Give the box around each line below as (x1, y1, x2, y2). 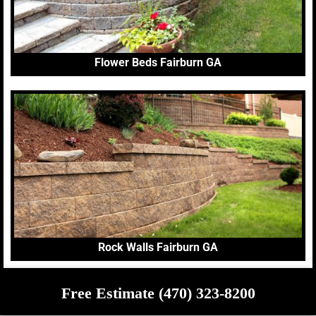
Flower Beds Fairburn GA (95, 56, 221, 70)
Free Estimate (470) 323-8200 (61, 284, 255, 303)
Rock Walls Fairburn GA (98, 241, 218, 255)
